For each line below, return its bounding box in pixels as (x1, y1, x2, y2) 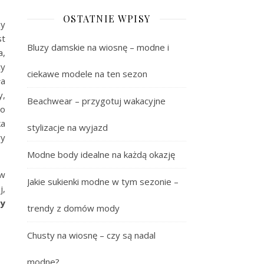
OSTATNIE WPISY (62, 12, 151, 25)
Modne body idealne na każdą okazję (27, 148, 175, 160)
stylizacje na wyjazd (27, 121, 108, 133)
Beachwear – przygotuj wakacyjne (27, 95, 166, 107)
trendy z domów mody (27, 202, 120, 214)
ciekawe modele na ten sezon (27, 68, 147, 80)
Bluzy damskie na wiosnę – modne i (27, 41, 169, 53)
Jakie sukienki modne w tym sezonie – (27, 176, 179, 187)
